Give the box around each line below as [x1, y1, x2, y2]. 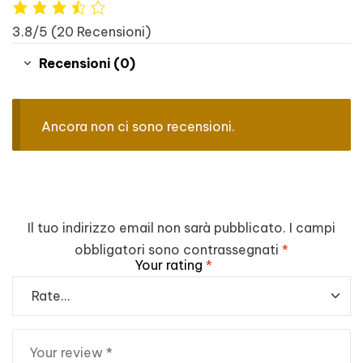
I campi [289, 219, 335, 236]
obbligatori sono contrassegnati [75, 241, 282, 258]
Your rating [135, 256, 206, 273]
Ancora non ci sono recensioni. [41, 117, 235, 135]
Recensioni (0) [39, 55, 135, 72]
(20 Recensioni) [51, 23, 151, 41]
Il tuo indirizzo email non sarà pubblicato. [28, 219, 286, 236]
